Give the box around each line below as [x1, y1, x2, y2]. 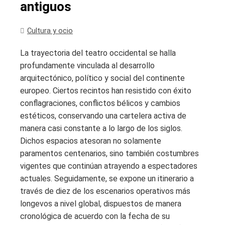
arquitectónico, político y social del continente [20, 73, 185, 83]
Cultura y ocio [27, 26, 73, 35]
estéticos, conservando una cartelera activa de [20, 110, 186, 121]
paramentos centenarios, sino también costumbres [20, 148, 199, 158]
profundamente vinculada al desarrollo [20, 60, 155, 70]
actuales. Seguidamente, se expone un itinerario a [20, 173, 194, 183]
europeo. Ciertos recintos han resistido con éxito [20, 85, 191, 95]
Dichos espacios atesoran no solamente [20, 136, 161, 146]
